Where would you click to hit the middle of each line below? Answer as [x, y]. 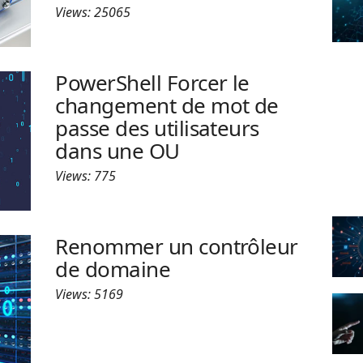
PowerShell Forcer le [152, 82]
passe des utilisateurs [157, 128]
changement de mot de [167, 105]
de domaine [113, 269]
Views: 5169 [90, 294]
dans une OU [117, 150]
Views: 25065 [93, 12]
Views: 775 [86, 175]
